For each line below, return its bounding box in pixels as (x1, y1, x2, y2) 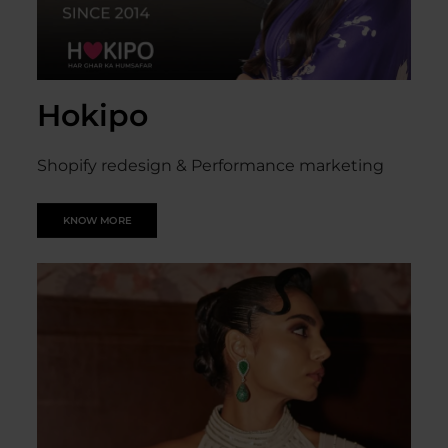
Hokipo (37, 97, 148, 134)
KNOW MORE (62, 214, 132, 227)
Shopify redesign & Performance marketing (37, 156, 384, 175)
